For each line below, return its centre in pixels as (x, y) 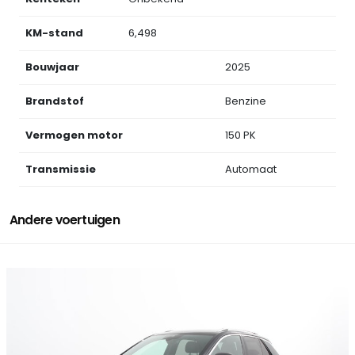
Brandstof (55, 101)
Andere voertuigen (65, 220)
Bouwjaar (52, 67)
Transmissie (61, 170)
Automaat (251, 170)
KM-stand (54, 33)
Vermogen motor (74, 136)
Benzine (246, 101)
